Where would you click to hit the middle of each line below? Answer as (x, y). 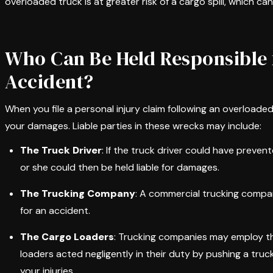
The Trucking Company (78, 193)
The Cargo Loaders (67, 237)
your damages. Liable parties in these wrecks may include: (133, 126)
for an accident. (55, 211)
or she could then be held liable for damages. (120, 167)
